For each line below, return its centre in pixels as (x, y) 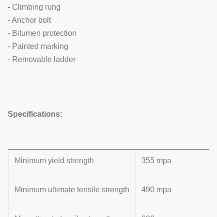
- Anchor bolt (29, 20)
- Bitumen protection (42, 33)
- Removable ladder (42, 59)
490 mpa (156, 190)
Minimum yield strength (54, 161)
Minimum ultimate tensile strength (72, 190)
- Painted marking (38, 46)
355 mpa (156, 161)
